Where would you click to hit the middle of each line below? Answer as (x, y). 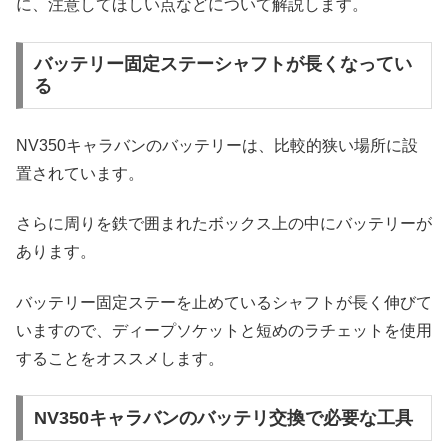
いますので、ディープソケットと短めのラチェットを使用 (224, 330)
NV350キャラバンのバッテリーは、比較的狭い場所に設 (217, 145)
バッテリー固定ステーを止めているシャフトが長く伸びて (224, 302)
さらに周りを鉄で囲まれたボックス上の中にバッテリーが (224, 224)
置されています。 (80, 173)
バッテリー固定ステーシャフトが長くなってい (222, 64)
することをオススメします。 (120, 358)
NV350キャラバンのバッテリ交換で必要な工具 (223, 417)
